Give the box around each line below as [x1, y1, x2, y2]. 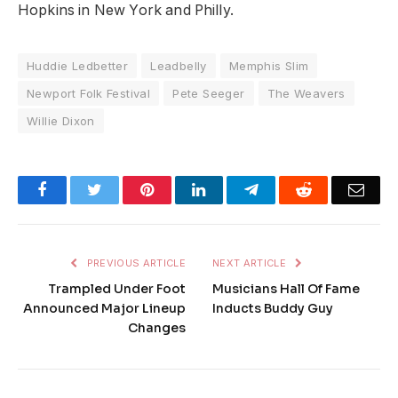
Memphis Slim [228, 59, 309, 74]
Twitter [100, 181, 147, 198]
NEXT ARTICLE [212, 257, 290, 270]
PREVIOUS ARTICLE [84, 257, 186, 270]
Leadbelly [150, 59, 207, 74]
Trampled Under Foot [48, 281, 186, 298]
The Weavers [267, 86, 346, 101]
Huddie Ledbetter [27, 59, 129, 74]
